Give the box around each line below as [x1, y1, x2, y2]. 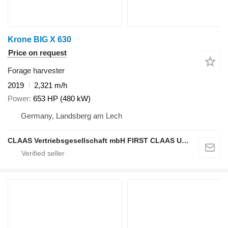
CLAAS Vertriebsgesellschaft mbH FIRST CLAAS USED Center [182, 136, 189, 145]
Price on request [8, 48, 67, 57]
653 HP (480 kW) [33, 94, 91, 103]
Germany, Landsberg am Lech [21, 111, 122, 121]
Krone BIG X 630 [8, 35, 71, 44]
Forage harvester [8, 66, 65, 75]
